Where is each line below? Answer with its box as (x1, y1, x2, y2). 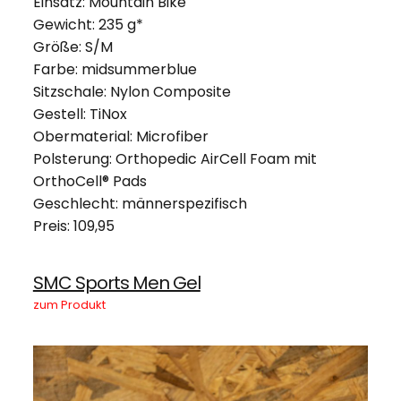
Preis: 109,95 (32, 215, 115, 236)
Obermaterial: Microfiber (32, 125, 209, 147)
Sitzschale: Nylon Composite (32, 81, 231, 102)
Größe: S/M (32, 36, 113, 57)
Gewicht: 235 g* (32, 13, 143, 35)
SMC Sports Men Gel (32, 269, 200, 295)
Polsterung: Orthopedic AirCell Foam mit (32, 148, 317, 169)
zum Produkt (32, 295, 108, 313)
